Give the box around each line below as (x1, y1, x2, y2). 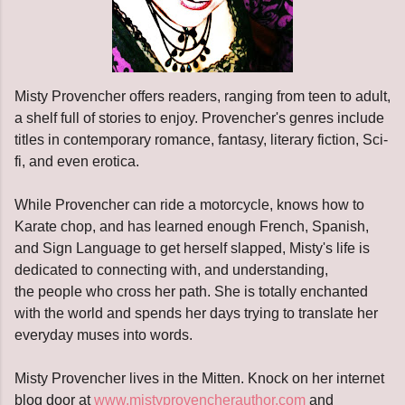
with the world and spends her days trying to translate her (14, 305, 378, 321)
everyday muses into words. (14, 326, 193, 343)
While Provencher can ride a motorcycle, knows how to (14, 196, 364, 212)
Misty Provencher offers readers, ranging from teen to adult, (14, 88, 391, 104)
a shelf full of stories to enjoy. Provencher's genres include (14, 109, 384, 126)
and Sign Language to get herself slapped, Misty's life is (14, 240, 370, 256)
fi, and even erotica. (14, 153, 139, 169)
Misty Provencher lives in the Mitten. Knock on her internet (14, 370, 384, 386)
